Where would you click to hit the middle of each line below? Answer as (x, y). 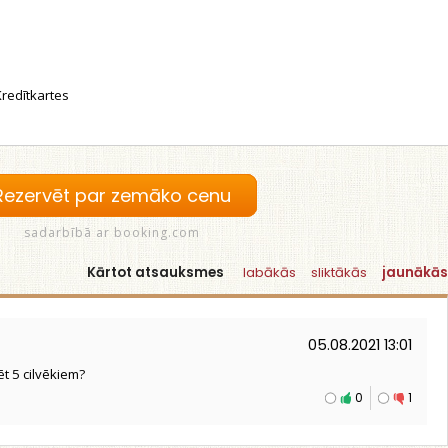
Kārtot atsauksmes (155, 272)
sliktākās (339, 272)
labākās (269, 272)
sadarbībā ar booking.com (112, 232)
